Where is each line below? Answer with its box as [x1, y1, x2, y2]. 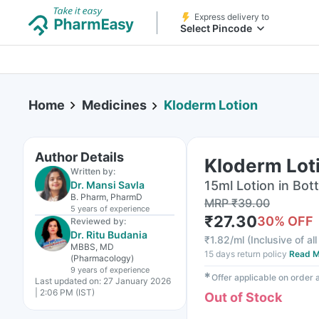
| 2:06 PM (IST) [35, 287, 95, 298]
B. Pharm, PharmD [70, 192, 142, 202]
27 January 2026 [103, 276, 171, 286]
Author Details [35, 150, 124, 164]
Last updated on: [35, 276, 101, 286]
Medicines [82, 98, 147, 113]
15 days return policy [204, 249, 287, 259]
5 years [70, 204, 98, 214]
